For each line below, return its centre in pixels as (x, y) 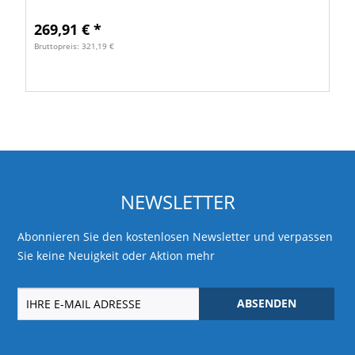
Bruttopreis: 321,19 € (74, 46)
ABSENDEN (266, 303)
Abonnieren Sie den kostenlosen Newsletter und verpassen (176, 236)
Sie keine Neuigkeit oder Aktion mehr (116, 255)
